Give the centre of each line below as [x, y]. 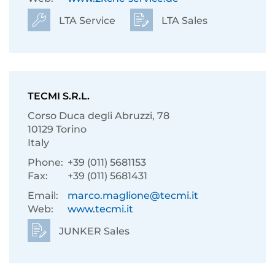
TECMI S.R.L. [59, 96]
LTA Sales [183, 21]
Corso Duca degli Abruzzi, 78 [99, 116]
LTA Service [86, 21]
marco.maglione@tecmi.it [133, 196]
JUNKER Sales [93, 231]
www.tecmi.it [100, 209]
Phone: [45, 162]
